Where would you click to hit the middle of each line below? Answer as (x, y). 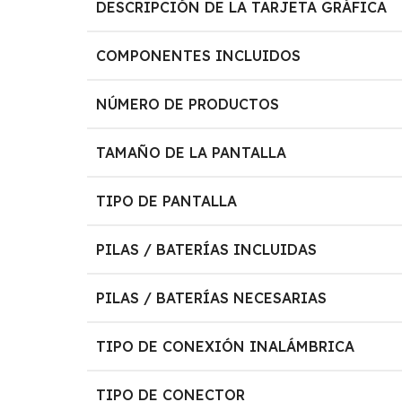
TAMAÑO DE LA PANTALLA (192, 152)
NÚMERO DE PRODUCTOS (188, 104)
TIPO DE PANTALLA (167, 201)
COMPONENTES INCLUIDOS (199, 55)
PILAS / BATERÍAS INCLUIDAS (207, 249)
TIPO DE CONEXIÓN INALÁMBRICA (226, 346)
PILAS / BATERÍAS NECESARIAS (212, 297)
